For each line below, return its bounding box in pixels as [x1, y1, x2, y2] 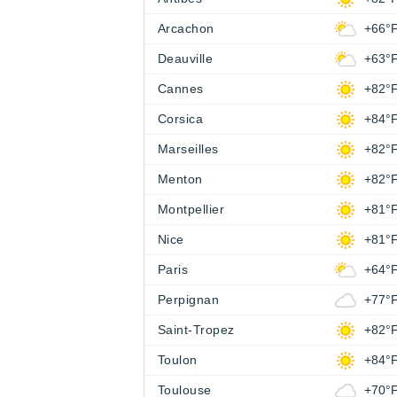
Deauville [158, 51, 214, 66]
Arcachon [158, 21, 214, 36]
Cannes [158, 82, 204, 97]
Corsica [158, 112, 204, 127]
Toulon [158, 353, 198, 368]
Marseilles [158, 142, 219, 157]
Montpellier [158, 202, 225, 217]
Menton [158, 172, 203, 187]
